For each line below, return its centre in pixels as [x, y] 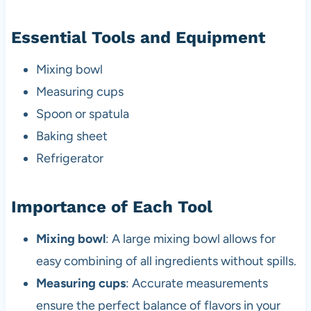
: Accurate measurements [196, 283]
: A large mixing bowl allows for [190, 238]
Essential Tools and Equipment [138, 37]
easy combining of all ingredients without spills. [166, 261]
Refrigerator [69, 158]
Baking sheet [72, 136]
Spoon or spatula [82, 114]
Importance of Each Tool [111, 207]
